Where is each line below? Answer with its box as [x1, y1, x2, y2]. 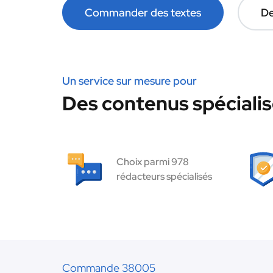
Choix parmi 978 [116, 155, 189, 168]
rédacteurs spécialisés [116, 170, 212, 183]
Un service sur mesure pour [62, 74, 197, 88]
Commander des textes [85, 5, 201, 19]
